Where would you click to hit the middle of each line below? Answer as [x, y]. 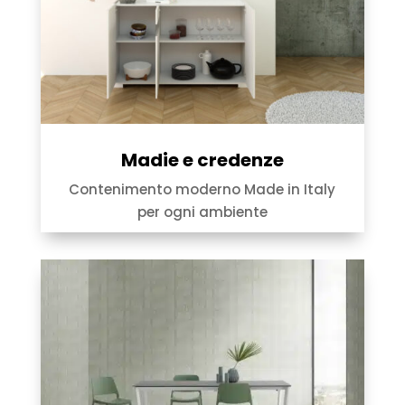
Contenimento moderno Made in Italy [202, 190]
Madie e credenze [202, 160]
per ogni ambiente [202, 212]
